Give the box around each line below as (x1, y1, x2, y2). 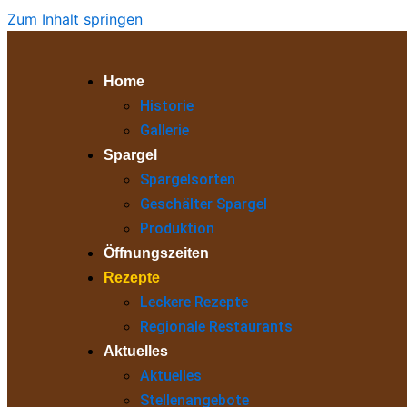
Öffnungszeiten (104, 245, 210, 261)
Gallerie (140, 122, 190, 139)
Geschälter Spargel (140, 195, 268, 213)
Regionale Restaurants (140, 318, 293, 335)
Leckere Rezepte (140, 293, 249, 311)
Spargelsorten (140, 171, 236, 188)
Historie (140, 97, 194, 114)
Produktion (140, 220, 215, 237)
